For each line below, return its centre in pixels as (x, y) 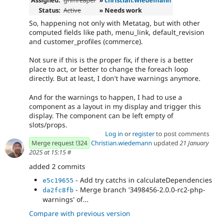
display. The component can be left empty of (101, 115)
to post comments (182, 133)
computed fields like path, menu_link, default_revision (117, 32)
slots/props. (48, 124)
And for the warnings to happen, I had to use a (106, 97)
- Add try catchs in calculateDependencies (143, 180)
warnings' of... (66, 200)
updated (166, 143)
